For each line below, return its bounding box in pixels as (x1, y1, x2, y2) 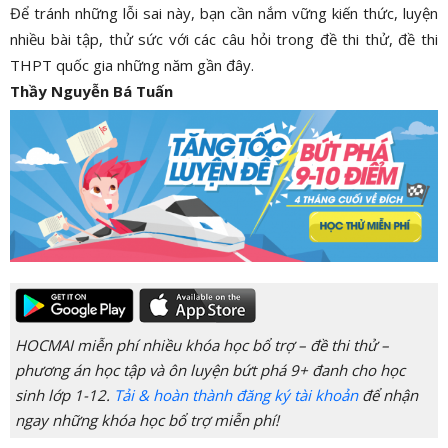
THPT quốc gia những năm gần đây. (10, 55, 254, 75)
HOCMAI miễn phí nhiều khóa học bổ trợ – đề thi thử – (15, 334, 389, 355)
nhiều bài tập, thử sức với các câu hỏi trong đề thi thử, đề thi (10, 29, 438, 49)
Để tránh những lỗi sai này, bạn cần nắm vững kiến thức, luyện (10, 3, 438, 23)
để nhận (358, 384, 418, 405)
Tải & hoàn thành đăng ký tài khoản (114, 384, 358, 405)
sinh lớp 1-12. (15, 384, 114, 405)
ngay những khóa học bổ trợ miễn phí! (15, 409, 279, 430)
